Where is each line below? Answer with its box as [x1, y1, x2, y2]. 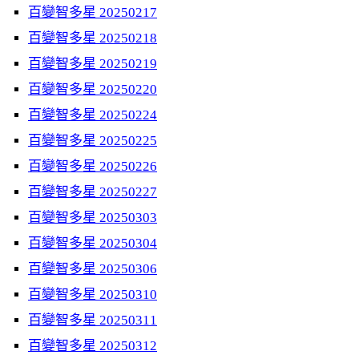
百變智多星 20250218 [28, 30, 157, 46]
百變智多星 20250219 [28, 56, 157, 71]
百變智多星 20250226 [28, 159, 157, 174]
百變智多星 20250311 [28, 313, 157, 328]
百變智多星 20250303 [28, 210, 157, 225]
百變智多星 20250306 [28, 261, 157, 276]
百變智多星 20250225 [28, 133, 157, 148]
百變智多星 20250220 [28, 82, 157, 97]
